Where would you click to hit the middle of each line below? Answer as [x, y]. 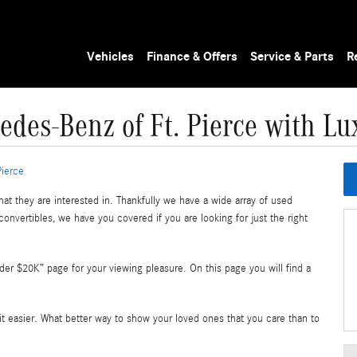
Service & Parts [292, 57]
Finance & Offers [192, 57]
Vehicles [111, 57]
